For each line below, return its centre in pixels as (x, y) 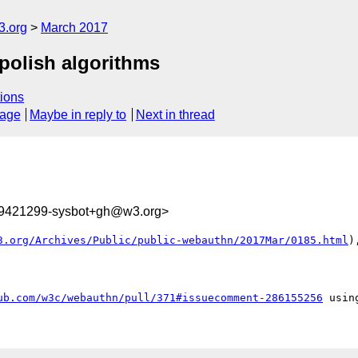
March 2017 (74, 28)
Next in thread (175, 115)
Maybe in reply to (78, 115)
